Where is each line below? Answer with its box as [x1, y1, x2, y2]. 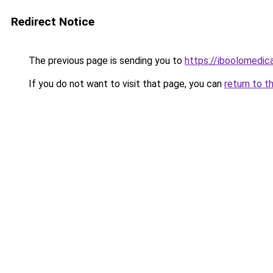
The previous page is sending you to [26, 55, 185, 66]
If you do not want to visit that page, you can [26, 78, 224, 90]
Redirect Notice [11, 15, 94, 29]
